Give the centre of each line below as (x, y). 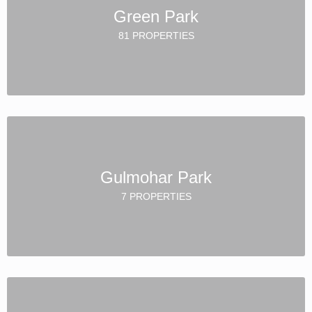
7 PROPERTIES (156, 196)
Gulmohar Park (156, 177)
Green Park (156, 16)
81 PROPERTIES (156, 35)
